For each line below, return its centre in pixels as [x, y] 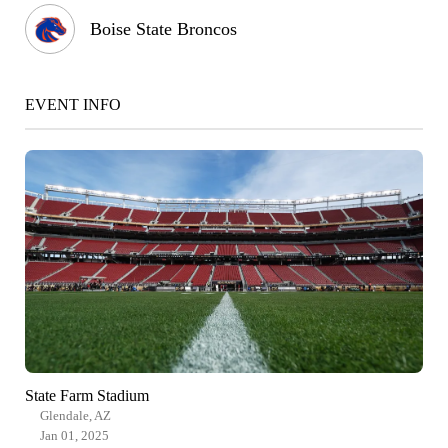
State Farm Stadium [87, 395]
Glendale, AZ [75, 415]
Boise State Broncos [163, 29]
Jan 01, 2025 [74, 435]
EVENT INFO [73, 104]
